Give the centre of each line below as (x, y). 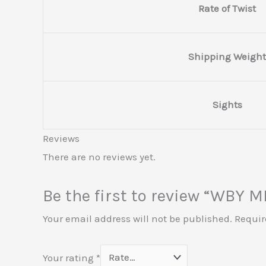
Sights (227, 105)
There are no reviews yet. (99, 157)
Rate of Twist (227, 9)
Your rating (69, 257)
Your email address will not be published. (137, 219)
